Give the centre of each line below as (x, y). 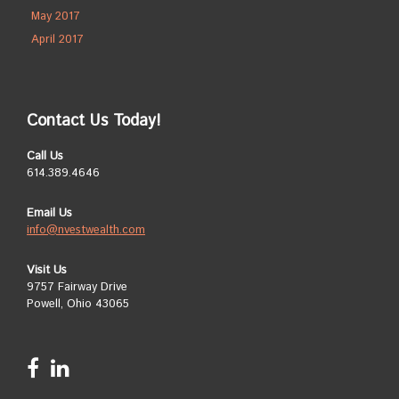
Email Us (49, 213)
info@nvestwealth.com (86, 230)
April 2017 (57, 40)
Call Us (45, 156)
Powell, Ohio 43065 (78, 304)
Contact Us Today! (94, 121)
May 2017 (56, 16)
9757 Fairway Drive (77, 287)
